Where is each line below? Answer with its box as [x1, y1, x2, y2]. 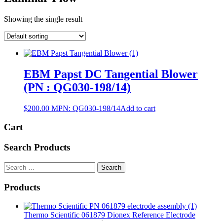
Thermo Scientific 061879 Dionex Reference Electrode [24, 211, 195, 220]
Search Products [4, 142, 70, 153]
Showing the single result [4, 14, 82, 23]
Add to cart [120, 104, 155, 112]
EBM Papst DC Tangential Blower [24, 67, 198, 80]
